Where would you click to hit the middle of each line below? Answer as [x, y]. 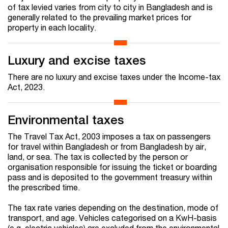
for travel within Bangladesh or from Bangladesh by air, [107, 147]
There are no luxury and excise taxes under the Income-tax [114, 77]
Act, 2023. [26, 87]
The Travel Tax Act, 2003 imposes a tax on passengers [109, 136]
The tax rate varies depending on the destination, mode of [113, 208]
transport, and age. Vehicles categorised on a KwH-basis [112, 218]
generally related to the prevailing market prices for [99, 17]
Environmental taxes [66, 120]
